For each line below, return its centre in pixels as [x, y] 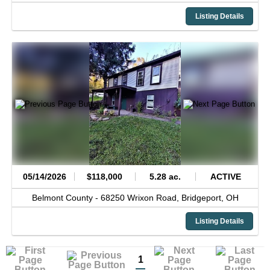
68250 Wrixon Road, [141, 197]
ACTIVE [225, 176]
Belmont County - [66, 197]
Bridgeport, [203, 197]
